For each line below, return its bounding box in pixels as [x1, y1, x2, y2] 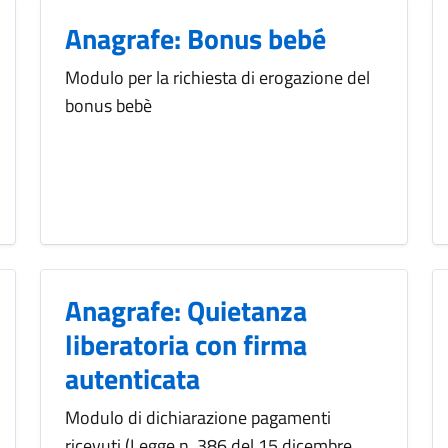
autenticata [65, 357, 200, 401]
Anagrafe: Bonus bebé [65, 17, 326, 61]
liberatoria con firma [65, 323, 307, 367]
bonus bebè [65, 92, 152, 120]
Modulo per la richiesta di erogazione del [65, 64, 370, 92]
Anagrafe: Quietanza [65, 289, 307, 333]
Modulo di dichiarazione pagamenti [65, 404, 331, 432]
